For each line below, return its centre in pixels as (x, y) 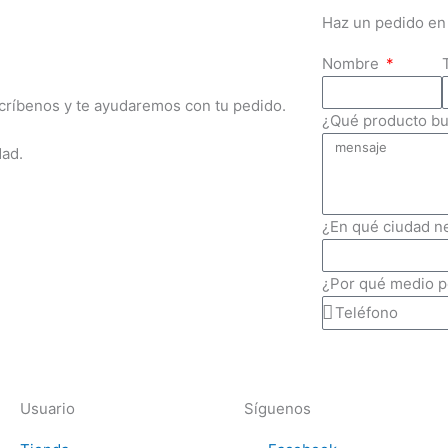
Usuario (47, 408)
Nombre (352, 63)
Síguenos (277, 408)
